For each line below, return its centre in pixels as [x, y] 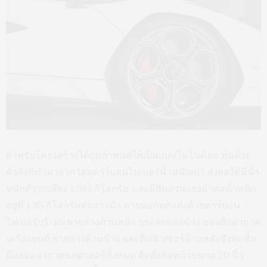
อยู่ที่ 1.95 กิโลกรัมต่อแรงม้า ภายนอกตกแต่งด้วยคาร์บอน [123, 205]
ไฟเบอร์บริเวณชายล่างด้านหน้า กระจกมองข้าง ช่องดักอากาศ [133, 221]
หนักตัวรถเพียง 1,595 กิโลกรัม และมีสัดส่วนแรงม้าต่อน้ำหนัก [131, 188]
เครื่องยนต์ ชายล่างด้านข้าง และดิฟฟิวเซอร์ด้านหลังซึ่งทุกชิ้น [131, 238]
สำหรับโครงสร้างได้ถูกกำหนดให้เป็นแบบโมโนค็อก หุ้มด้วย [128, 155]
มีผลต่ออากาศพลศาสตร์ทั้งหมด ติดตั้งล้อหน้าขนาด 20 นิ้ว [125, 255]
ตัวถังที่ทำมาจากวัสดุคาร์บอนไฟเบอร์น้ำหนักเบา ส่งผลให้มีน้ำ [133, 171]
